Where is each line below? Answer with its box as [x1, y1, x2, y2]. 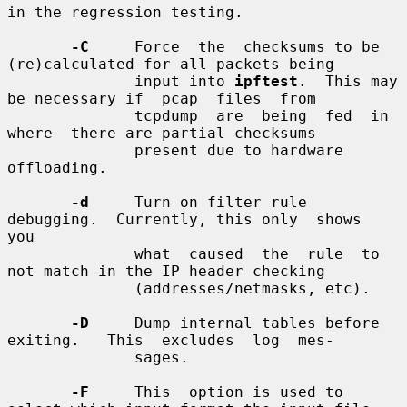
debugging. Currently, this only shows [7, 210, 362, 228]
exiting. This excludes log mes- [7, 331, 334, 349]
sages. [7, 348, 134, 366]
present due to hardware [7, 141, 134, 159]
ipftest [234, 72, 298, 90]
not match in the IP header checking [7, 262, 325, 280]
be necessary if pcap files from [7, 89, 316, 107]
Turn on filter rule [89, 193, 307, 211]
